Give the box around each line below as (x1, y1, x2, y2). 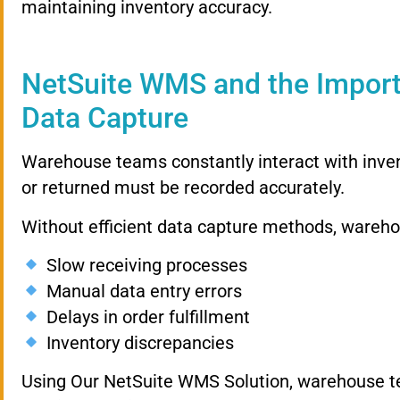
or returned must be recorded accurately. (21, 177, 345, 199)
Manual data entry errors (41, 280, 242, 303)
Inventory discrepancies (41, 332, 234, 354)
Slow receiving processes (41, 254, 247, 277)
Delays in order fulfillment (41, 306, 250, 329)
